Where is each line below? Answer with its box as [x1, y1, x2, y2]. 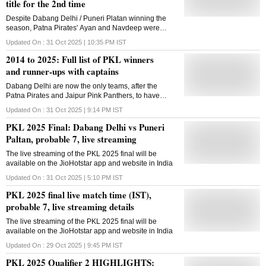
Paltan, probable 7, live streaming [6, 132, 137, 145]
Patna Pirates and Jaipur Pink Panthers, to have [6, 91, 160, 100]
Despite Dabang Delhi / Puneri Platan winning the [6, 14, 166, 23]
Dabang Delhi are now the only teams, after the [6, 81, 157, 90]
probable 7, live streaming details [6, 199, 134, 213]
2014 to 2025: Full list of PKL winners [6, 52, 154, 66]
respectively [6, 42, 45, 51]
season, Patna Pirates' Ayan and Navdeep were [6, 23, 160, 32]
